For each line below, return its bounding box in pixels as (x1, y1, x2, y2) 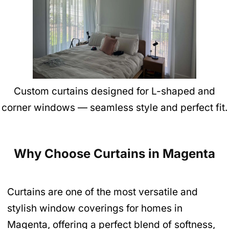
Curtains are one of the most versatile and (7, 186, 198, 198)
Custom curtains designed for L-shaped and (14, 85, 215, 98)
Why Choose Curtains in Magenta (14, 146, 215, 161)
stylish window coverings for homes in (7, 202, 182, 215)
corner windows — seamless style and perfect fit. (2, 102, 227, 114)
